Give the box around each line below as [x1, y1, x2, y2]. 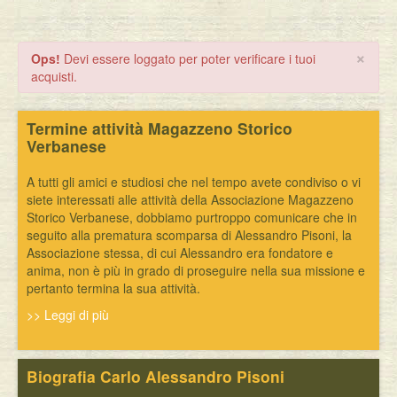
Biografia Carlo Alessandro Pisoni [27, 365, 284, 387]
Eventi [50, 7, 91, 25]
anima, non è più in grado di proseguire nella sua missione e [27, 261, 365, 279]
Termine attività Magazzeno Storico [27, 117, 292, 139]
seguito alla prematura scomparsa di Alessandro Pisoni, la [27, 226, 352, 244]
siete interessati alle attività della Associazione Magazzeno [27, 191, 354, 208]
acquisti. [31, 67, 77, 85]
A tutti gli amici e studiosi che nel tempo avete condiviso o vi [27, 173, 361, 191]
